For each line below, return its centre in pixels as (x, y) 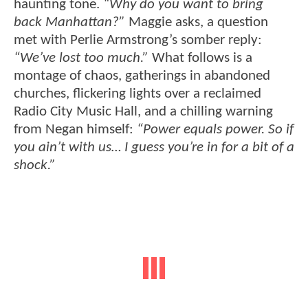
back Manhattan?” (69, 23)
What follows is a (200, 58)
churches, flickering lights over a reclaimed (137, 94)
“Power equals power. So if (215, 130)
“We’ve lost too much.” (81, 58)
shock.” (35, 166)
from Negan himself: (75, 130)
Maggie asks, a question (197, 23)
